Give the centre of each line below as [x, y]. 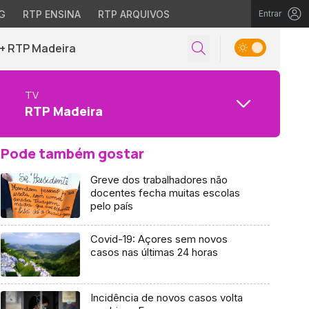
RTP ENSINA [51, 14]
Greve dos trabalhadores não [159, 180]
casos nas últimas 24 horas [154, 252]
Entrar [270, 13]
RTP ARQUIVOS [133, 14]
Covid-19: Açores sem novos [159, 239]
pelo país [111, 206]
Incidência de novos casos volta [166, 298]
